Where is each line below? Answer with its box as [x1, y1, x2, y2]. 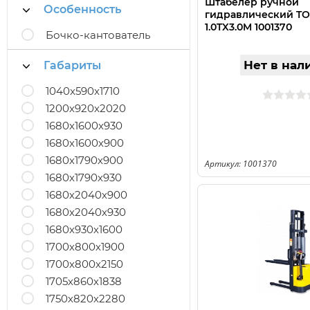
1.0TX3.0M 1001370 [205, 21, 292, 33]
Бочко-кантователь [46, 28, 150, 42]
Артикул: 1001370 [205, 158, 277, 170]
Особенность [44, 3, 121, 16]
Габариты [44, 59, 101, 72]
